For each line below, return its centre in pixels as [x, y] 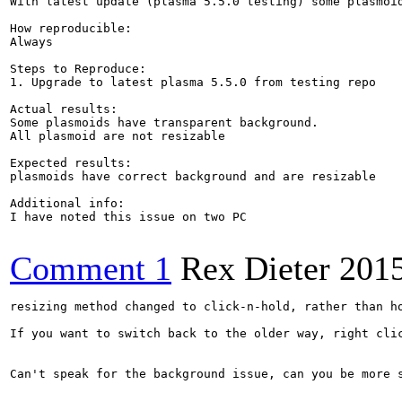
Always [31, 42]
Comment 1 [91, 268]
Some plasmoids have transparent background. [164, 122]
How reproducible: [71, 28]
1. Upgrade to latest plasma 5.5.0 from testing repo [193, 82]
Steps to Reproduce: [78, 69]
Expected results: [71, 163]
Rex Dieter [255, 268]
